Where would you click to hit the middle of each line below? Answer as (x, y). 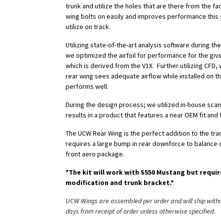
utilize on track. (88, 27)
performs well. (87, 87)
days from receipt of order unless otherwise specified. (140, 211)
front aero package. (95, 154)
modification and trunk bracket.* (120, 183)
